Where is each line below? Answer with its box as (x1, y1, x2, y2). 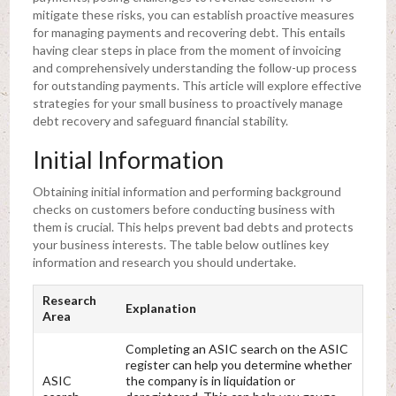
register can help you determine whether (125, 356, 352, 372)
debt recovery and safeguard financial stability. (32, 112, 288, 128)
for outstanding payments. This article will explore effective (32, 77, 362, 93)
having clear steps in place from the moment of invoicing (32, 42, 341, 57)
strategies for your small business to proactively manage (32, 95, 343, 110)
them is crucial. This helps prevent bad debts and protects (32, 218, 354, 234)
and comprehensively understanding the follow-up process (32, 59, 357, 75)
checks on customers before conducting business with (32, 201, 335, 217)
